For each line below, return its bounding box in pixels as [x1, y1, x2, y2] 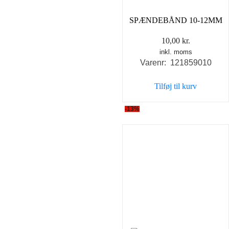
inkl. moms [159, 48, 192, 56]
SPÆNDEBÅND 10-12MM [129, 16, 222, 25]
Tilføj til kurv [154, 82, 197, 91]
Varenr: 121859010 [140, 58, 212, 67]
